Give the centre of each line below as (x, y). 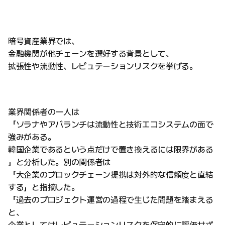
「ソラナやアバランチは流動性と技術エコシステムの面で (111, 125)
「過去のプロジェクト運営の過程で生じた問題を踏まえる (111, 200)
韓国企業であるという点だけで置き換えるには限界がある (111, 150)
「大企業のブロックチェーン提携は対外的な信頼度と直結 (111, 175)
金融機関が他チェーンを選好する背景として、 (91, 54)
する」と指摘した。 (44, 187)
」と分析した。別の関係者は (60, 162)
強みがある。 (32, 137)
